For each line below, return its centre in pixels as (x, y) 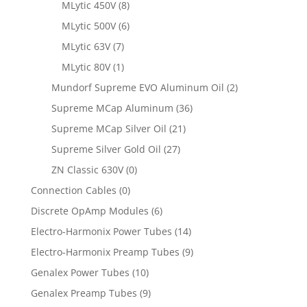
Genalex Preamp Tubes (84, 293)
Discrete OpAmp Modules (89, 211)
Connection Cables (73, 191)
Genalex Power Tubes (80, 273)
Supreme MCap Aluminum (112, 108)
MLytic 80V (86, 67)
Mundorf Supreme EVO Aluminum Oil (137, 88)
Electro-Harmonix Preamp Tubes (105, 252)
